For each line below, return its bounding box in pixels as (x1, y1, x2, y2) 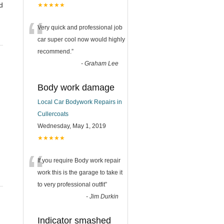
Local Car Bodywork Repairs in (37, 98, 122, 105)
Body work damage (37, 82, 114, 92)
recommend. (37, 47, 71, 55)
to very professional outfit (37, 180, 105, 188)
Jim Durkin (89, 192, 118, 200)
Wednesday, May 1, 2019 (37, 122, 106, 129)
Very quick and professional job (37, 23, 122, 31)
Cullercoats (37, 110, 68, 117)
